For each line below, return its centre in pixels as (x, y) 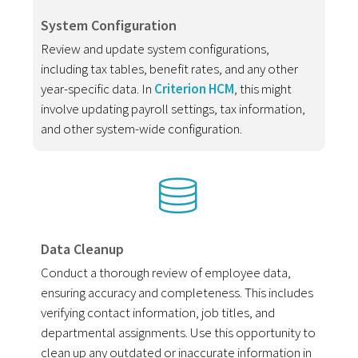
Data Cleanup (83, 249)
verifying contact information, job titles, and (158, 312)
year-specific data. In (98, 88)
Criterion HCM (195, 88)
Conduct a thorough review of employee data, (166, 272)
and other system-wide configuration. (142, 128)
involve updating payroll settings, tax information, (173, 108)
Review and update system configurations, (155, 48)
